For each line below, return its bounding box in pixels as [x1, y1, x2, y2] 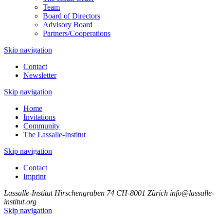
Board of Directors [43, 12, 100, 20]
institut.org [4, 198, 36, 206]
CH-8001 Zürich [116, 189, 168, 197]
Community [23, 122, 60, 130]
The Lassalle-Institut [23, 130, 86, 139]
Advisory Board [43, 20, 92, 29]
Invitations [23, 113, 55, 121]
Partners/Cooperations [43, 29, 110, 37]
